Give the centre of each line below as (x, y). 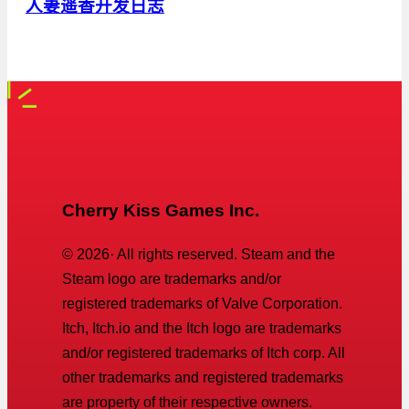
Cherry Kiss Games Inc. (161, 210)
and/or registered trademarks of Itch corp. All (204, 352)
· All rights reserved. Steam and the (222, 254)
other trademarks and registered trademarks (203, 377)
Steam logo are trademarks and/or (172, 278)
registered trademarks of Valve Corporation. (202, 303)
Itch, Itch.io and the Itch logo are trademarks (202, 328)
